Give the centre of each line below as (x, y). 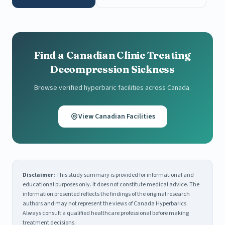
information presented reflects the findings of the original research (106, 194)
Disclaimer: (39, 175)
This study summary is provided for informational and (125, 175)
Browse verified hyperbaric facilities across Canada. (113, 88)
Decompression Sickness (113, 69)
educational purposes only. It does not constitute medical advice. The (111, 185)
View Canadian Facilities (117, 117)
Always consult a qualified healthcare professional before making (106, 213)
